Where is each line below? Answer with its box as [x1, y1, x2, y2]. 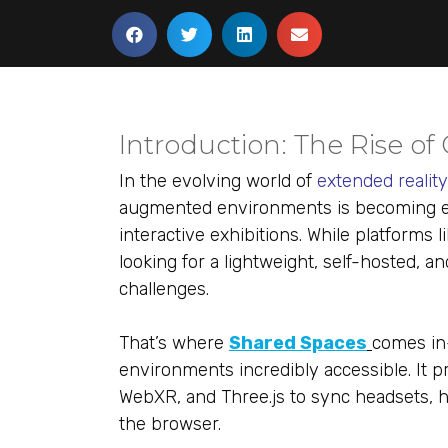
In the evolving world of [119, 170, 317, 192]
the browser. [119, 413, 221, 435]
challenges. [119, 278, 209, 300]
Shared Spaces [229, 332, 367, 354]
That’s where [119, 332, 229, 354]
